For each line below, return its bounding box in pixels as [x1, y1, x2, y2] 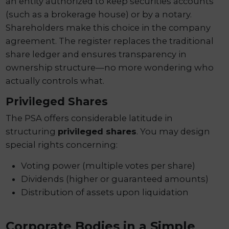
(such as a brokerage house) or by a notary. [6, 9, 192, 19]
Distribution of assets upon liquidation [21, 187, 189, 198]
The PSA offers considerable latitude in [6, 113, 173, 124]
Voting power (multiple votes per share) [21, 161, 196, 171]
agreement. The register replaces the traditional [6, 35, 214, 46]
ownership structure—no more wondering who [6, 62, 214, 73]
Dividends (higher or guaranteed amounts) [21, 174, 209, 185]
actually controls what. [6, 75, 105, 86]
